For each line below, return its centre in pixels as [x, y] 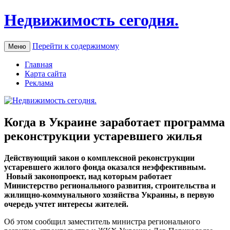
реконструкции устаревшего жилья [103, 136]
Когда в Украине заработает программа [114, 122]
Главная [39, 64]
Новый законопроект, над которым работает [88, 176]
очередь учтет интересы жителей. [66, 204]
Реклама [39, 83]
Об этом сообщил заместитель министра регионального [102, 221]
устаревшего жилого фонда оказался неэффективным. [105, 167]
